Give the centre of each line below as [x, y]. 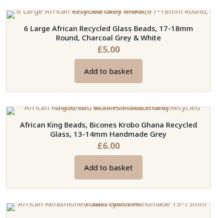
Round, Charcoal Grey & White [108, 38]
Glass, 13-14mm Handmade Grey [109, 134]
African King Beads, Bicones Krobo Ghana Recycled [108, 125]
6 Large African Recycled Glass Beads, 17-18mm [108, 28]
